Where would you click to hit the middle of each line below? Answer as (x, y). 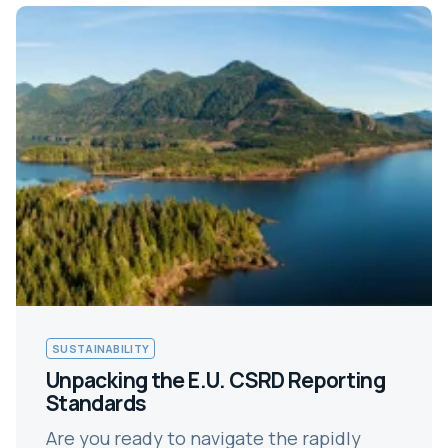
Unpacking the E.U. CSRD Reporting (216, 379)
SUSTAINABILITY (101, 348)
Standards (96, 402)
